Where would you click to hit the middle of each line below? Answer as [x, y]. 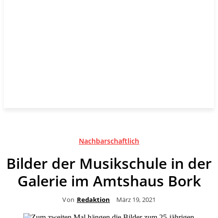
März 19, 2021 [136, 199]
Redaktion [93, 199]
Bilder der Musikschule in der [109, 163]
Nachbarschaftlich [109, 141]
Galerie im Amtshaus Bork [109, 181]
